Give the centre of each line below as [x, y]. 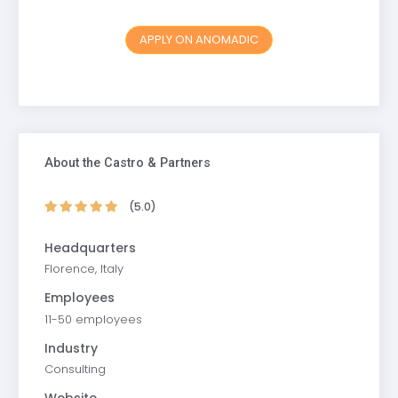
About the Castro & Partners [127, 162]
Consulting [75, 370]
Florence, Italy [84, 269]
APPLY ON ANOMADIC [199, 39]
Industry [71, 348]
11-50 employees [93, 319]
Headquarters [90, 247]
